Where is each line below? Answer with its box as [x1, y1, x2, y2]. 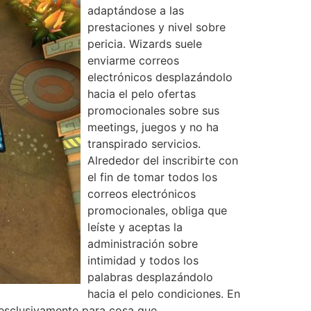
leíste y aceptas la [87, 220, 183, 235]
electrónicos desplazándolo [87, 70, 233, 85]
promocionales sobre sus [87, 103, 219, 118]
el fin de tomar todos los [87, 170, 217, 185]
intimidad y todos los [87, 253, 199, 268]
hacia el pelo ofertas [87, 87, 196, 101]
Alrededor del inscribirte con [87, 153, 238, 168]
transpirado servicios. [87, 137, 201, 151]
